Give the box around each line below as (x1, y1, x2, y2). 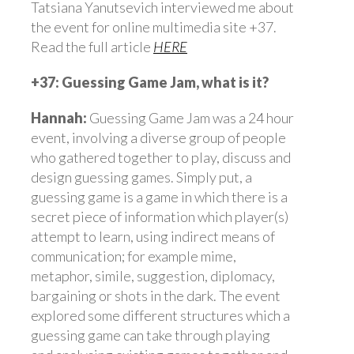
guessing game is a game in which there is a (31, 187, 288, 205)
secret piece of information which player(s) (31, 207, 288, 225)
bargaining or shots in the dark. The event (31, 286, 281, 304)
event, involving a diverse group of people (31, 128, 286, 146)
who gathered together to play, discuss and (31, 148, 291, 166)
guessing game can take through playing (31, 326, 270, 344)
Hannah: (31, 108, 87, 126)
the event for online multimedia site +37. (31, 17, 277, 36)
